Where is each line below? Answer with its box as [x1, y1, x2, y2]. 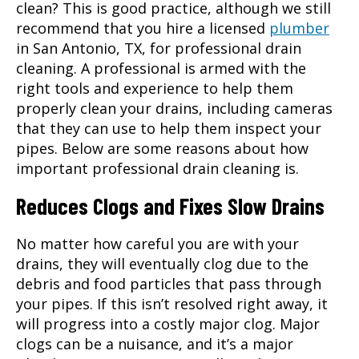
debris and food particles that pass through [16, 273, 321, 293]
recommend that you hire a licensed [16, 18, 269, 38]
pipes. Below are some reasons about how [16, 138, 309, 158]
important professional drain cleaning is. [16, 158, 299, 178]
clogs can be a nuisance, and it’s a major [16, 333, 293, 353]
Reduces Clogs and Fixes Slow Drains [16, 192, 325, 220]
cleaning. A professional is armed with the [16, 58, 306, 78]
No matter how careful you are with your [16, 233, 299, 253]
